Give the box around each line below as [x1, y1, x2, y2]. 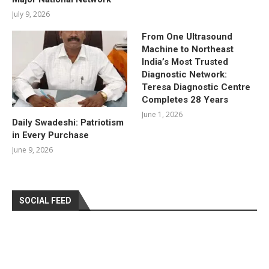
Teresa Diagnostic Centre [142, 81, 251, 92]
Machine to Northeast [142, 43, 234, 55]
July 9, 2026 [12, 8, 50, 19]
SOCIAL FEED [19, 196, 71, 206]
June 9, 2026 [12, 145, 53, 156]
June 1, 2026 [142, 109, 183, 119]
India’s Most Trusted [142, 56, 229, 67]
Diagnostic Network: [142, 68, 228, 80]
